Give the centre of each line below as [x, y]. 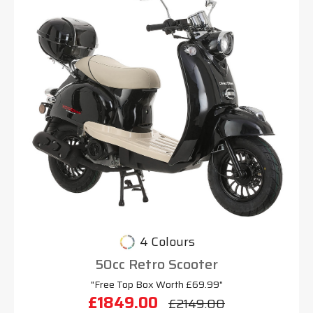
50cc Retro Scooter [156, 264]
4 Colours [167, 242]
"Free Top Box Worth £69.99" [156, 285]
